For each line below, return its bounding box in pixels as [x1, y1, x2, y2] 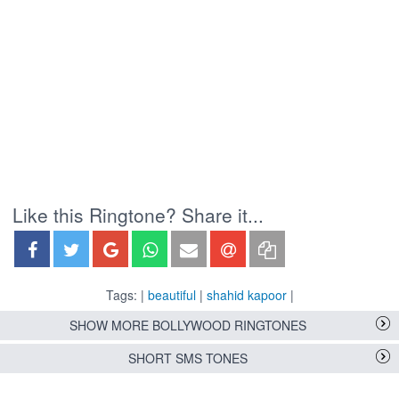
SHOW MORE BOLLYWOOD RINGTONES [69, 316, 306, 335]
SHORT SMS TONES [128, 349, 248, 368]
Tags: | [105, 286, 148, 305]
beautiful [147, 286, 196, 305]
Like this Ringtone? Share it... [12, 201, 264, 229]
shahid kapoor [206, 286, 287, 305]
